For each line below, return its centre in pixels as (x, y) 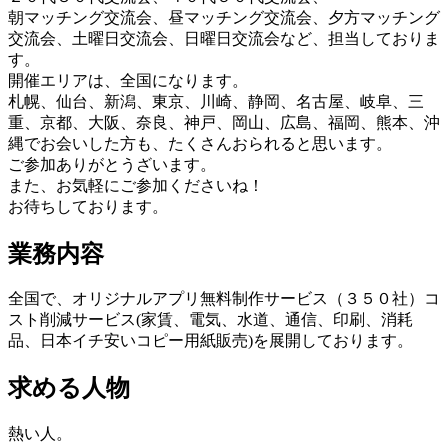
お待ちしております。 (88, 206)
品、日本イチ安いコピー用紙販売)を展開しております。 (210, 341)
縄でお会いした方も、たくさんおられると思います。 (200, 143)
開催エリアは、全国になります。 (128, 80)
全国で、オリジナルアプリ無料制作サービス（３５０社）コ (224, 299)
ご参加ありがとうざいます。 (112, 164)
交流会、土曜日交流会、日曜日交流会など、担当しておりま (224, 38)
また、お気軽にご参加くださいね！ (136, 185)
